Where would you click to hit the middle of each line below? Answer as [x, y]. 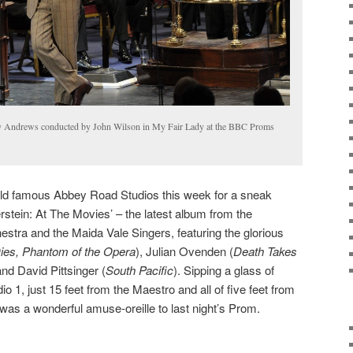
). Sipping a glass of [224, 269]
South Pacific [139, 269]
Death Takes [265, 251]
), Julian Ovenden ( [184, 251]
